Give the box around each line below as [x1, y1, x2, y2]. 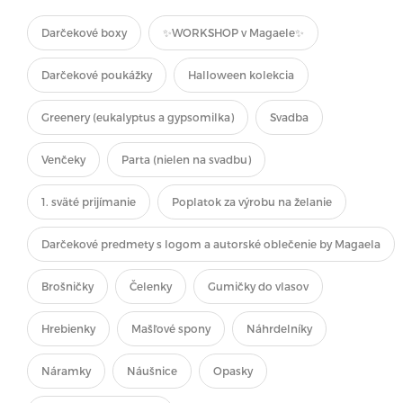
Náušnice [127, 364, 177, 377]
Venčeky [41, 153, 85, 166]
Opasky [213, 364, 253, 377]
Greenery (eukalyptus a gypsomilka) [41, 111, 234, 123]
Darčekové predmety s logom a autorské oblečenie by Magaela [41, 237, 381, 250]
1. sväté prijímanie [41, 195, 136, 208]
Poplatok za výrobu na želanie [172, 195, 332, 208]
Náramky [41, 364, 91, 377]
